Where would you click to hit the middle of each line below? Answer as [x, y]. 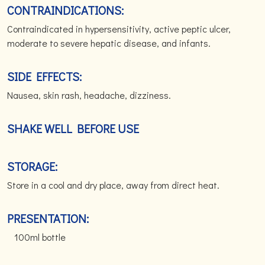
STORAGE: [32, 166]
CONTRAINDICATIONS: [65, 10]
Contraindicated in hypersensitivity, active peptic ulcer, [119, 29]
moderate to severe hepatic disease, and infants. [109, 43]
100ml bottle [36, 237]
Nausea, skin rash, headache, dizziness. [89, 95]
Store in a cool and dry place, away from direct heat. [113, 185]
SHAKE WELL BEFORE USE [73, 128]
